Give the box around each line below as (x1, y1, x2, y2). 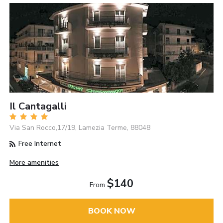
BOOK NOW (88, 205, 135, 217)
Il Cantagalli (9, 100, 67, 113)
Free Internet (16, 139, 62, 149)
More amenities (9, 158, 59, 168)
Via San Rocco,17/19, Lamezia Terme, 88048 (9, 123, 151, 133)
